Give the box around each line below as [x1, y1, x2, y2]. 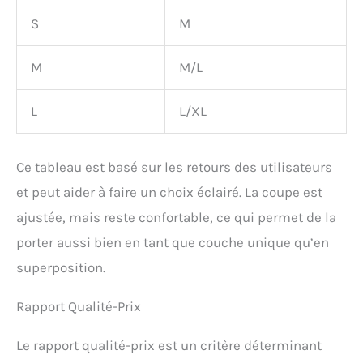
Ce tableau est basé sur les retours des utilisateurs [16, 158, 332, 175]
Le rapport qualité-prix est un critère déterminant [16, 336, 322, 353]
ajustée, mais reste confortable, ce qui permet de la [16, 208, 336, 225]
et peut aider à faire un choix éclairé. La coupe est [16, 183, 322, 200]
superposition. [16, 258, 105, 275]
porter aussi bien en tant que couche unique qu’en [16, 233, 329, 250]
